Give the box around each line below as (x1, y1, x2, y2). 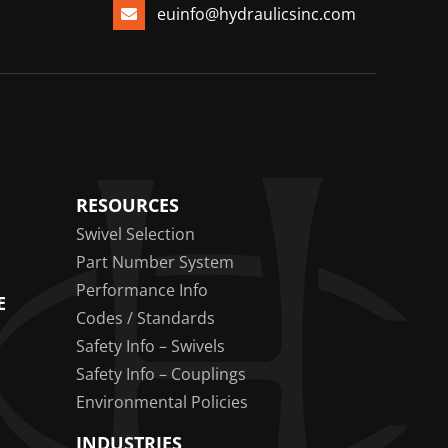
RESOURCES (76, 193, 179, 218)
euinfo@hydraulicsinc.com (157, 3, 356, 26)
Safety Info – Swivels (76, 335, 225, 358)
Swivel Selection (76, 223, 195, 246)
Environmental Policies (76, 391, 248, 414)
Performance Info (76, 279, 208, 302)
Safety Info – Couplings (76, 363, 246, 386)
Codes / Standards (76, 307, 215, 330)
